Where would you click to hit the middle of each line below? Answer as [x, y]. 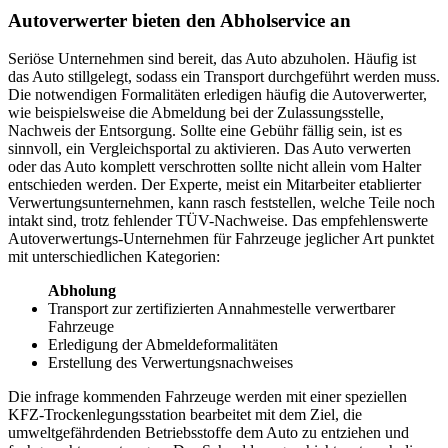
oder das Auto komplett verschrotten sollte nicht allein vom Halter [214, 167]
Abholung [82, 291]
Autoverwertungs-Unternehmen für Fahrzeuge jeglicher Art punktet [221, 239]
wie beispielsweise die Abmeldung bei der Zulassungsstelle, [196, 113]
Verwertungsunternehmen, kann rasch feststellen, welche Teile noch [221, 203]
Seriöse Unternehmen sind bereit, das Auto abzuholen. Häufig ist [212, 59]
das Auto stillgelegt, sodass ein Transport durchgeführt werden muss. [224, 77]
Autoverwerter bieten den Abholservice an [179, 20]
